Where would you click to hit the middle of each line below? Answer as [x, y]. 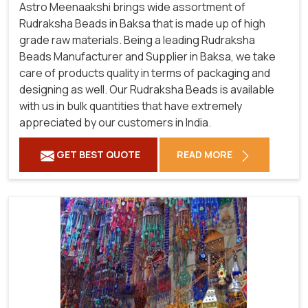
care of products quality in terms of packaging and [145, 73]
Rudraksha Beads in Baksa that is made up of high [142, 24]
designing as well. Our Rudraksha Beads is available [147, 90]
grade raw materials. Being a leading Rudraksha [137, 40]
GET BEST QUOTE [97, 155]
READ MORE [206, 155]
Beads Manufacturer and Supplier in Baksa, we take [147, 57]
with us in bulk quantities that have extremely [131, 106]
